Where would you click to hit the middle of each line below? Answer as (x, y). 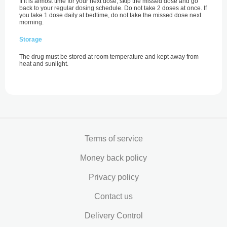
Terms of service (113, 139)
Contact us (113, 196)
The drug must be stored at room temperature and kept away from (109, 57)
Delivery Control (113, 216)
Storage (31, 40)
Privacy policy (113, 177)
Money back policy (113, 158)
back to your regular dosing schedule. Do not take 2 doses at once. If (113, 8)
